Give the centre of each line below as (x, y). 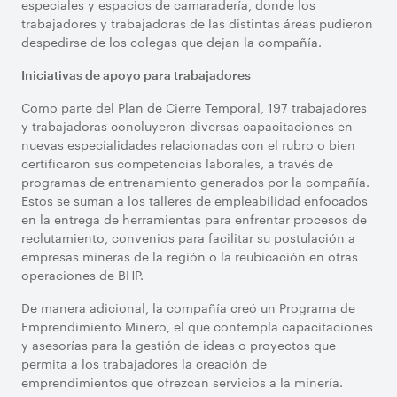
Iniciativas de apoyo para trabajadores (136, 75)
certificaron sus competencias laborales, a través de (177, 163)
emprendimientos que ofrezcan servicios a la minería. (182, 382)
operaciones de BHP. (82, 275)
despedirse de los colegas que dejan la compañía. (171, 42)
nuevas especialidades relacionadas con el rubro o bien (188, 144)
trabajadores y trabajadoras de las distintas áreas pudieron (197, 23)
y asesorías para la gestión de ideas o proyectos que (179, 345)
